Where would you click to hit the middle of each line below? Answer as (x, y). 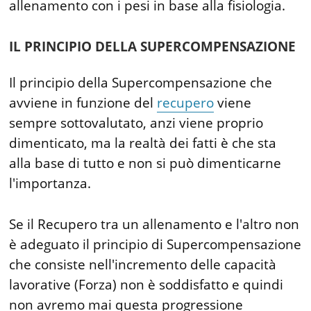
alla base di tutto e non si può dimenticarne (145, 163)
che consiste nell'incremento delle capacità (143, 265)
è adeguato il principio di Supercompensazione (155, 245)
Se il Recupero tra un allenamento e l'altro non (154, 225)
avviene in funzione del (83, 103)
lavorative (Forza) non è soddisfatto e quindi (146, 285)
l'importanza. (50, 184)
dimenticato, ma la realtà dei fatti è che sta (143, 143)
